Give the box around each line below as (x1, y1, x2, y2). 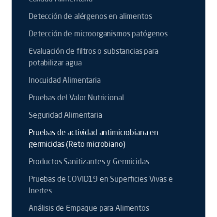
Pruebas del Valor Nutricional (29, 93, 124, 102)
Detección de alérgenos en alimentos (29, 11, 152, 21)
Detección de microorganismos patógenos (29, 29, 168, 38)
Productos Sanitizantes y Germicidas (29, 156, 149, 166)
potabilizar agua (29, 58, 82, 67)
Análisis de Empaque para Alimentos (29, 203, 149, 213)
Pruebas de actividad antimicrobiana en (29, 127, 158, 137)
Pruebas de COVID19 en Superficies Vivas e (29, 174, 173, 184)
